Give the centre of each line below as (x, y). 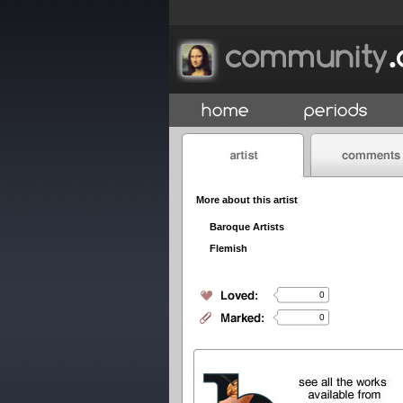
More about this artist (247, 199)
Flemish (228, 248)
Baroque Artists (247, 226)
